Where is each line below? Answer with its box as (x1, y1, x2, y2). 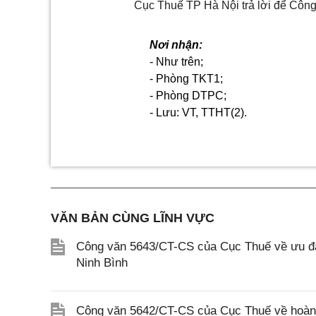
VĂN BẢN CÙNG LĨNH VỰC (51, 211, 214, 225)
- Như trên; (149, 56, 203, 68)
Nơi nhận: (149, 39, 202, 51)
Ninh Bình (76, 256, 128, 269)
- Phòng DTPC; (149, 90, 226, 102)
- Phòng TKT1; (149, 73, 223, 85)
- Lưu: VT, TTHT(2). (149, 107, 247, 119)
